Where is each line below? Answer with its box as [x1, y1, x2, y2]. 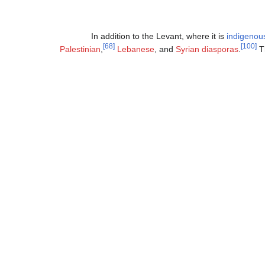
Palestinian [60, 44, 101, 54]
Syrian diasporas [176, 44, 238, 54]
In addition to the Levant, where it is [91, 31, 227, 41]
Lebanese [117, 44, 154, 54]
